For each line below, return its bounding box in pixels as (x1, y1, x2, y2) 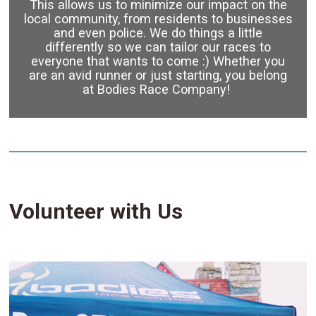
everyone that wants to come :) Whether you (31, 54, 285, 69)
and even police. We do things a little (54, 25, 262, 41)
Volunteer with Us (9, 198, 183, 224)
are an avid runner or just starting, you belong (29, 68, 287, 83)
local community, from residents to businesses (23, 11, 293, 27)
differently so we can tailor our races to (45, 39, 271, 55)
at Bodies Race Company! (83, 82, 233, 97)
